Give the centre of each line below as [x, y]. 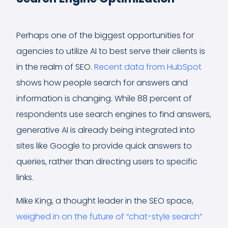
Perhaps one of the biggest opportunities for [105, 35]
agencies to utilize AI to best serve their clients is [111, 51]
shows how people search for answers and [102, 82]
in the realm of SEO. [55, 67]
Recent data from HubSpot [148, 67]
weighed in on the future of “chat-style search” [109, 216]
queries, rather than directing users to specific [107, 161]
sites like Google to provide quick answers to [104, 146]
